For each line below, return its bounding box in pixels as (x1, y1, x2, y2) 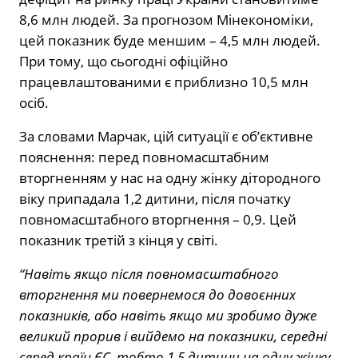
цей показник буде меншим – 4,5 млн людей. (19, 31, 320, 50)
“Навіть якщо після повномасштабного (19, 265, 279, 284)
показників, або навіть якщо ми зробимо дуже (19, 306, 316, 325)
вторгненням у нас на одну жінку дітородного (19, 169, 320, 188)
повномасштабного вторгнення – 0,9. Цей (19, 210, 296, 229)
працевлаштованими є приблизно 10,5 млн (19, 73, 308, 92)
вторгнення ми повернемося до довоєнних (19, 285, 296, 304)
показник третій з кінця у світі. (19, 231, 218, 250)
